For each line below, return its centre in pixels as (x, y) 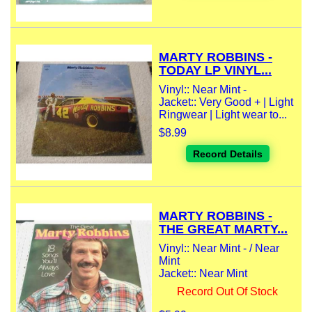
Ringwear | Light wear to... (223, 115)
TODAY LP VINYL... (215, 71)
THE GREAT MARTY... (223, 229)
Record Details (227, 154)
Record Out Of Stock (227, 292)
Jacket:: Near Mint (203, 274)
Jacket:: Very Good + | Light (226, 102)
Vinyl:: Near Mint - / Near (219, 249)
